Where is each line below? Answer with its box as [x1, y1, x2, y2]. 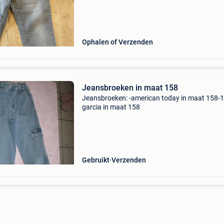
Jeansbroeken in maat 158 [81, 83, 178, 92]
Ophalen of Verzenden [81, 38, 153, 46]
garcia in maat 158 [81, 103, 140, 111]
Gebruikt [81, 156, 109, 164]
